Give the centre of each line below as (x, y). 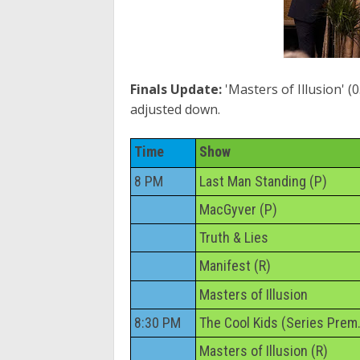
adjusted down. (177, 110)
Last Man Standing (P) (263, 181)
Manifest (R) (235, 265)
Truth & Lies (234, 237)
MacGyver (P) (238, 209)
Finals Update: (176, 90)
